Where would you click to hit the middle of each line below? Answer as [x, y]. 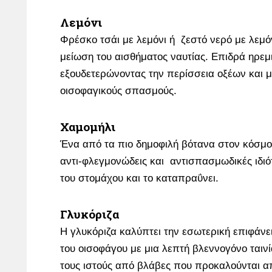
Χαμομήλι [88, 127]
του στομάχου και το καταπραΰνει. [139, 178]
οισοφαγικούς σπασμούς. [120, 91]
